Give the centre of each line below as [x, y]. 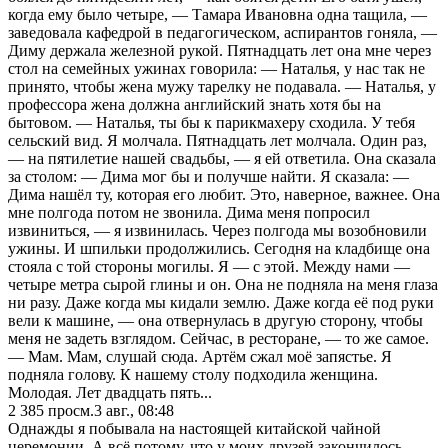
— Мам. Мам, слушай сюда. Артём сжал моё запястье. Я [200, 356]
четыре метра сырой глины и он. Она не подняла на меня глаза [223, 284]
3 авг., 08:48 [134, 410]
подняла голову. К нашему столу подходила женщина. [193, 374]
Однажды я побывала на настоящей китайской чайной [194, 428]
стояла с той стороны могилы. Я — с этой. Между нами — [209, 266]
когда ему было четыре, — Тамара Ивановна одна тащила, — [217, 14]
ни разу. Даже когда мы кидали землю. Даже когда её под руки [221, 302]
